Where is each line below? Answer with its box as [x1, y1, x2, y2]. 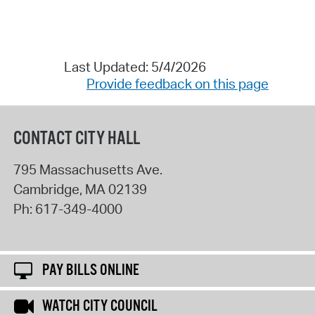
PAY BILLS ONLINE [42, 261, 139, 281]
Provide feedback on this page [86, 75, 269, 93]
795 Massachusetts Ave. [13, 160, 162, 178]
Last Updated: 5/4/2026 [63, 58, 206, 76]
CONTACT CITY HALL [13, 127, 140, 150]
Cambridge [13, 180, 79, 198]
